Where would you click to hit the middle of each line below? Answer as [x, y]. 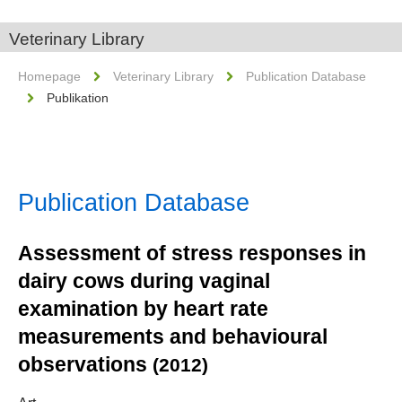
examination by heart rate [143, 309]
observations [85, 364]
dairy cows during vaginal [144, 281]
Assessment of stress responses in [192, 253]
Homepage [49, 76]
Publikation [78, 98]
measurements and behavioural [173, 336]
